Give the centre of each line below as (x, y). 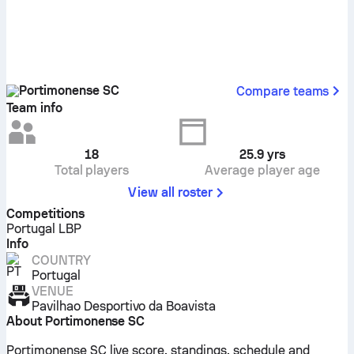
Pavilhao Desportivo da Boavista (124, 306)
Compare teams (282, 91)
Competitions (45, 214)
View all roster (171, 192)
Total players (92, 170)
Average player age (262, 170)
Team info (34, 108)
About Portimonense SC (76, 321)
